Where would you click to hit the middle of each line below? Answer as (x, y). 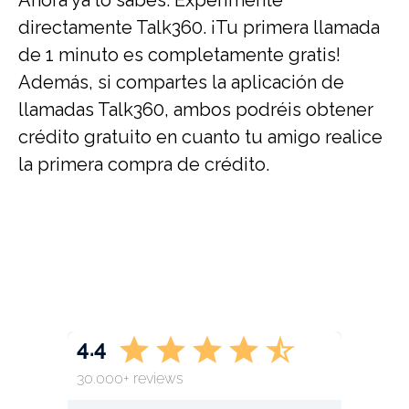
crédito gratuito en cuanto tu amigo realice (200, 136)
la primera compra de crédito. (148, 164)
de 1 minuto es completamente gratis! (179, 54)
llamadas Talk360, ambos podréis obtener (196, 109)
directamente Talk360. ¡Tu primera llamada (199, 27)
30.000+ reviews (130, 378)
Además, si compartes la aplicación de (181, 82)
